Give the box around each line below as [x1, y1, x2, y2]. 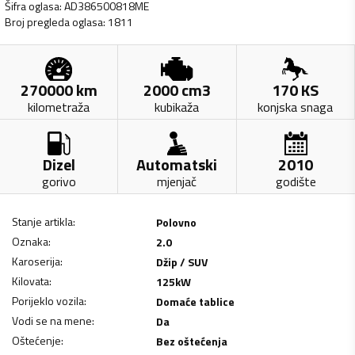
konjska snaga [258, 97, 334, 116]
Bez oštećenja [155, 332, 227, 349]
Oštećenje [12, 331, 61, 349]
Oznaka [12, 232, 48, 250]
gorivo [41, 171, 76, 191]
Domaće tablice [155, 292, 235, 310]
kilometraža [28, 97, 90, 116]
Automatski [136, 151, 218, 177]
